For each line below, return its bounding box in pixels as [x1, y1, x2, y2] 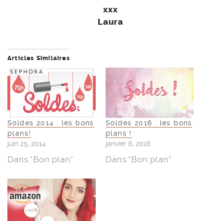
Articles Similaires [7, 55, 70, 62]
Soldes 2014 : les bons [7, 119, 94, 127]
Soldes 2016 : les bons [106, 119, 192, 127]
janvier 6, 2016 [106, 140, 150, 148]
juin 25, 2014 [7, 140, 46, 148]
